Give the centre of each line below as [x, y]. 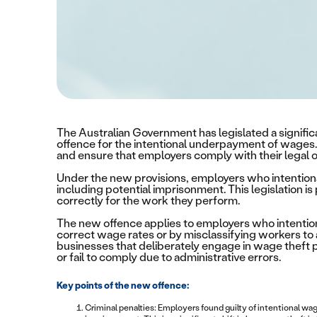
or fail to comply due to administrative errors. [169, 258]
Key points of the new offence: [123, 286]
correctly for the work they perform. [148, 201]
